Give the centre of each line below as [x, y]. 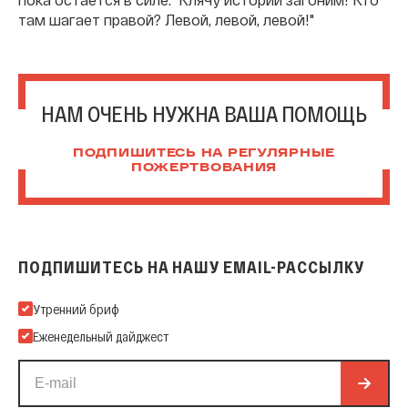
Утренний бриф [76, 309]
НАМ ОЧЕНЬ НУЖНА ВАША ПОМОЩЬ [204, 114]
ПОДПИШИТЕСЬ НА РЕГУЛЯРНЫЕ [204, 154]
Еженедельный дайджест [101, 337]
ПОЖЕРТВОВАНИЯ [204, 169]
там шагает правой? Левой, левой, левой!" [166, 20]
